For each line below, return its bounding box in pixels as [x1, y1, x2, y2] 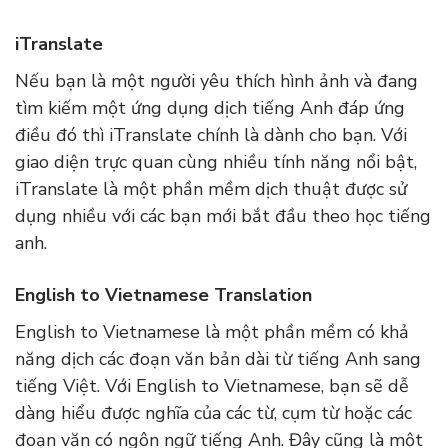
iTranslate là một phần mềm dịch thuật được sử [15, 177, 407, 202]
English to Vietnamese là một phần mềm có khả [15, 320, 409, 345]
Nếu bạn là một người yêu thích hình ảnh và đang [15, 69, 418, 94]
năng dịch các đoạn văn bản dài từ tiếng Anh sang [15, 347, 421, 372]
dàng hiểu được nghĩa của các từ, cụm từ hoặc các [15, 401, 412, 426]
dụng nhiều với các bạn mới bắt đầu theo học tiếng [15, 204, 431, 229]
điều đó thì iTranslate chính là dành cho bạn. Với [15, 123, 407, 148]
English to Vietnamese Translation [15, 283, 312, 308]
